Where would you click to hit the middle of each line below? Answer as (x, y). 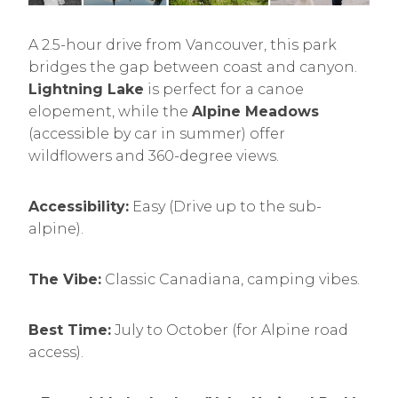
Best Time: (70, 330)
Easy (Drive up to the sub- (225, 207)
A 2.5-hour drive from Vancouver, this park (183, 45)
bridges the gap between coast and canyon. (193, 67)
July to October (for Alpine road (230, 330)
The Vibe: (65, 279)
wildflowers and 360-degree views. (154, 156)
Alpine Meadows (255, 111)
